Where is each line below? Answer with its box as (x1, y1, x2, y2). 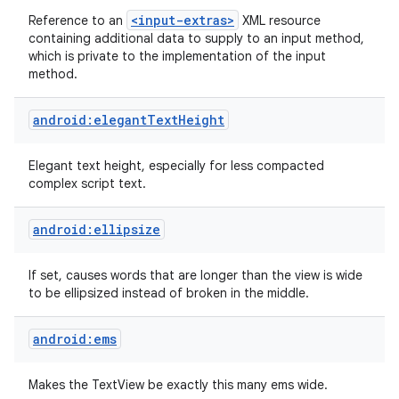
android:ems (33, 330, 117, 347)
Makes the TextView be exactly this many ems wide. (28, 377, 331, 393)
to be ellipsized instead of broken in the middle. (28, 285, 313, 301)
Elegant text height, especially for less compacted (28, 158, 324, 174)
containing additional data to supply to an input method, (28, 30, 364, 46)
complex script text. (28, 175, 150, 191)
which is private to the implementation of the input (28, 48, 326, 64)
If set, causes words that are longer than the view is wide (28, 267, 362, 283)
